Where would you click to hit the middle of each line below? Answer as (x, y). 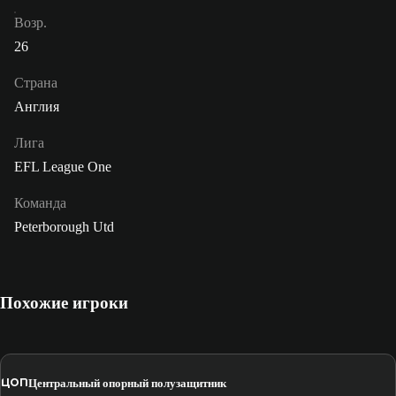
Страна (36, 83)
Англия (37, 107)
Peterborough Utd (64, 227)
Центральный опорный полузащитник (127, 383)
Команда (40, 203)
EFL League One (63, 167)
